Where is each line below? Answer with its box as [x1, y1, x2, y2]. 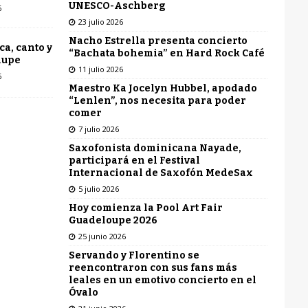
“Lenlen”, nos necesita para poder [68, 94, 246, 107]
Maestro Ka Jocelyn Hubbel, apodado [68, 82, 257, 94]
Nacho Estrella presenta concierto [68, 34, 247, 47]
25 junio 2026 [78, 230, 126, 241]
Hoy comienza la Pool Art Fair [68, 201, 223, 214]
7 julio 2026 [78, 123, 119, 134]
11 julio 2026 [78, 63, 123, 74]
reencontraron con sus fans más [68, 261, 237, 274]
